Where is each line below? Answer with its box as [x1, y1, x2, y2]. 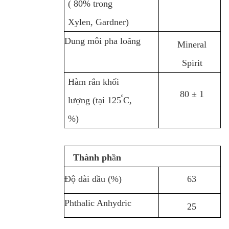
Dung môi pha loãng [64, 36, 141, 46]
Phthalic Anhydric [64, 198, 131, 208]
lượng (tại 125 [67, 95, 121, 105]
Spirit [181, 57, 202, 68]
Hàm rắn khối [67, 77, 119, 87]
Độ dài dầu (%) [64, 173, 122, 184]
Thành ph [73, 152, 112, 163]
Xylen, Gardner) [67, 17, 129, 28]
